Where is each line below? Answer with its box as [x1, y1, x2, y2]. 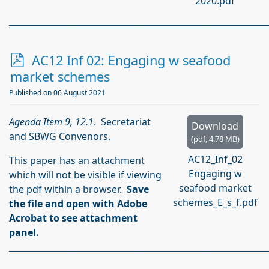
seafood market [178, 181, 252, 195]
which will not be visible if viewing [9, 168, 162, 181]
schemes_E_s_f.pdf [172, 196, 258, 209]
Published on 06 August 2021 [9, 88, 106, 98]
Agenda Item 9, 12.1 [9, 115, 94, 128]
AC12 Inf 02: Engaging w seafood [32, 52, 231, 69]
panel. [9, 226, 39, 239]
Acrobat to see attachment [9, 211, 138, 225]
